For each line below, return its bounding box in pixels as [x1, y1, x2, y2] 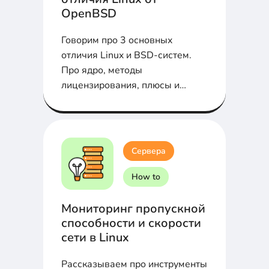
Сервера [131, 145, 166, 157]
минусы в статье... [61, 94, 142, 107]
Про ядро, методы [61, 64, 142, 77]
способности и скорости [61, 215, 201, 232]
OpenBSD [61, 5, 116, 22]
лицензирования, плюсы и [61, 79, 180, 92]
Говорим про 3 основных [61, 34, 173, 47]
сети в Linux [61, 229, 129, 246]
